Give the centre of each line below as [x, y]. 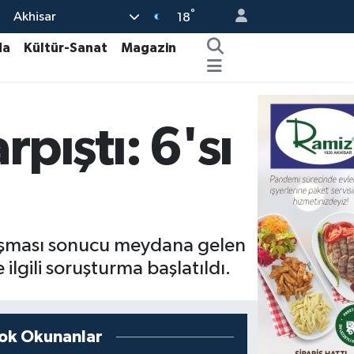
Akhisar [35, 17]
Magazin [149, 47]
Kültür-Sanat [66, 47]
